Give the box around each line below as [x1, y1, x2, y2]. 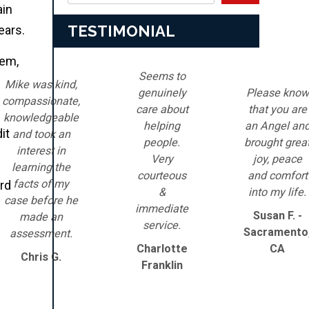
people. [143, 135, 180, 149]
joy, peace [252, 152, 302, 166]
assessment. [10, 226, 72, 240]
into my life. [248, 185, 306, 199]
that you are [248, 102, 307, 116]
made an [19, 210, 63, 223]
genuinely [137, 86, 186, 99]
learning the [12, 160, 70, 174]
